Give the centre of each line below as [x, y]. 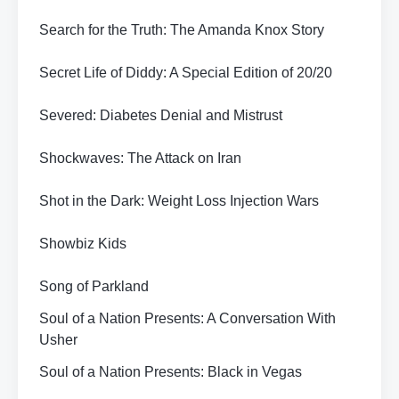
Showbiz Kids [83, 244]
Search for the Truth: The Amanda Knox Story [182, 30]
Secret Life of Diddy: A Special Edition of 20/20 [186, 73]
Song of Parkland [94, 286]
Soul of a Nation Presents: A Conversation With [187, 318]
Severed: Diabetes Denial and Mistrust [161, 115]
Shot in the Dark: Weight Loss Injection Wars [179, 201]
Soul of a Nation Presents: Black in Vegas [171, 372]
